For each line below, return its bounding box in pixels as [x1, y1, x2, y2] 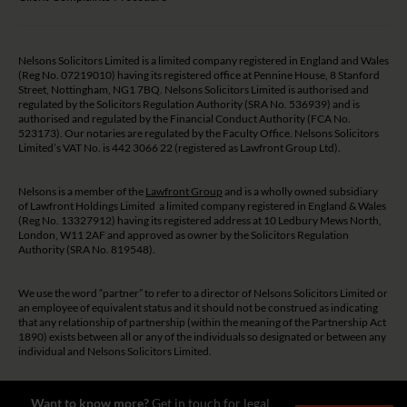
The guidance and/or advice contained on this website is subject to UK [18, 388, 344, 402]
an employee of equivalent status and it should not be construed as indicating [18, 301, 378, 315]
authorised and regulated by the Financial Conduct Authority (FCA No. [18, 112, 351, 126]
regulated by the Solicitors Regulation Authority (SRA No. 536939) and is [18, 97, 360, 112]
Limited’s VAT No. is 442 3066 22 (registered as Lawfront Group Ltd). [18, 141, 341, 155]
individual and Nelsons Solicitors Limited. [18, 344, 212, 359]
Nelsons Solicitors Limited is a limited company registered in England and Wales [18, 54, 389, 68]
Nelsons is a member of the [18, 184, 145, 199]
